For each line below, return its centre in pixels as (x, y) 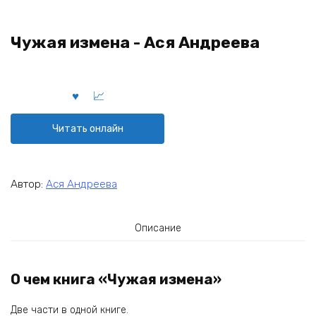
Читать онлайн (87, 128)
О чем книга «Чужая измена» (116, 280)
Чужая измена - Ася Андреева (135, 43)
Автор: (28, 184)
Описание (158, 228)
